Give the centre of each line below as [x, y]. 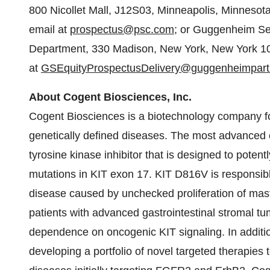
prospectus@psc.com [122, 30]
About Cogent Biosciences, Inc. [110, 97]
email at [49, 30]
